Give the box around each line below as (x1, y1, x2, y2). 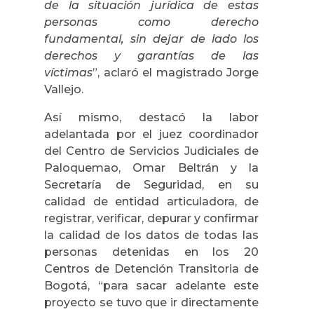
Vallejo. (44, 82, 83, 96)
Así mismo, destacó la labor (44, 110, 259, 124)
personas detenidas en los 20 (44, 245, 259, 259)
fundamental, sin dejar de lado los (44, 32, 259, 46)
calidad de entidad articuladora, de (44, 194, 259, 208)
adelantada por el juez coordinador (44, 127, 259, 141)
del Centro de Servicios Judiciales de (44, 144, 259, 158)
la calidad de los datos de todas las (44, 228, 259, 242)
